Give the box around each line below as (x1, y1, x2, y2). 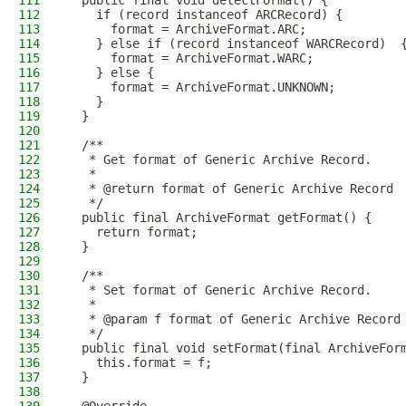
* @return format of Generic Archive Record (67, 181, 393, 196)
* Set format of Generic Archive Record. (67, 283, 372, 297)
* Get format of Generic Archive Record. (67, 152, 372, 167)
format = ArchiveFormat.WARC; (67, 51, 314, 65)
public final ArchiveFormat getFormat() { (67, 210, 372, 225)
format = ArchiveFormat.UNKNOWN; (67, 80, 335, 94)
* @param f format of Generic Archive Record (67, 312, 401, 326)
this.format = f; (67, 355, 212, 370)
